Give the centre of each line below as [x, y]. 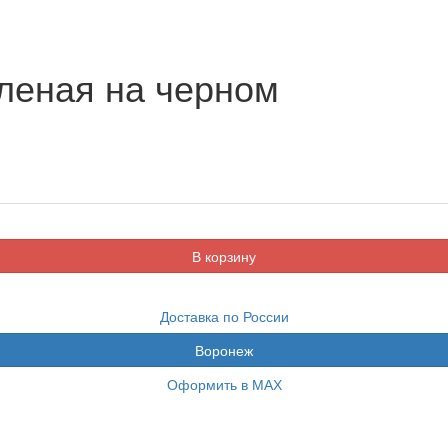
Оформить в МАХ [224, 383]
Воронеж [224, 349]
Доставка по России [224, 315]
